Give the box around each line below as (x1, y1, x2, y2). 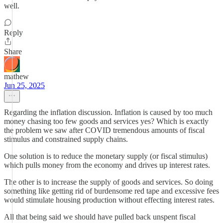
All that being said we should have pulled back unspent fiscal (4, 213, 196, 221)
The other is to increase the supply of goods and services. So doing (4, 178, 213, 186)
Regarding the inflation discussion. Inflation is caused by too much (4, 108, 213, 116)
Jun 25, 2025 (4, 81, 45, 90)
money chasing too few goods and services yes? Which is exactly (4, 117, 209, 125)
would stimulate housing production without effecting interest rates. (4, 196, 215, 204)
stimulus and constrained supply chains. (4, 135, 128, 143)
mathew (4, 72, 29, 81)
